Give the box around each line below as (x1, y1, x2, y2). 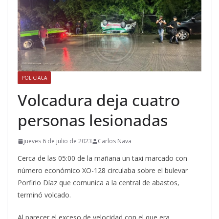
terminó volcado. (18, 190, 71, 200)
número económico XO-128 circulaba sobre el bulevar (18, 166, 188, 175)
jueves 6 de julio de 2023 (23, 137, 92, 146)
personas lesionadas (18, 109, 168, 131)
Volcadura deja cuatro (18, 89, 180, 111)
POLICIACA (22, 74, 47, 82)
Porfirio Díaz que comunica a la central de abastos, (18, 178, 179, 188)
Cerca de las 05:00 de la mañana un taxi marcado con (18, 153, 187, 163)
